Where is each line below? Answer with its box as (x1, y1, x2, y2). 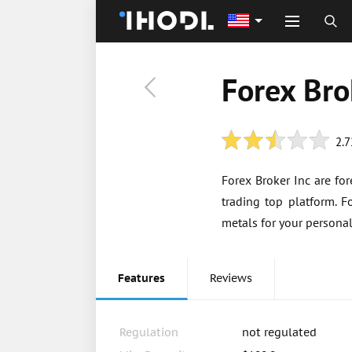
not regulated (242, 325, 317, 339)
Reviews (210, 271, 252, 285)
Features (118, 271, 165, 285)
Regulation (119, 325, 178, 339)
